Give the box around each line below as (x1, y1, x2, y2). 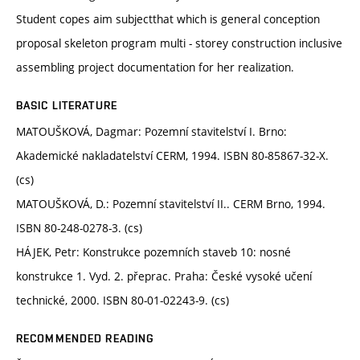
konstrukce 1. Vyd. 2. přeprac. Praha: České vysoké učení (16, 268, 312, 284)
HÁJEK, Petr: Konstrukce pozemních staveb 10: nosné (16, 243, 291, 260)
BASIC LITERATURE (16, 98, 117, 112)
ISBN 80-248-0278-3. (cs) (16, 219, 142, 235)
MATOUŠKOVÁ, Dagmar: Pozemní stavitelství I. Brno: (16, 123, 287, 139)
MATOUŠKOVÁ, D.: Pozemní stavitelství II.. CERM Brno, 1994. (16, 195, 325, 211)
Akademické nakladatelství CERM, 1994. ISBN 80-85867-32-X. (16, 147, 329, 163)
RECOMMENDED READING (16, 331, 155, 345)
